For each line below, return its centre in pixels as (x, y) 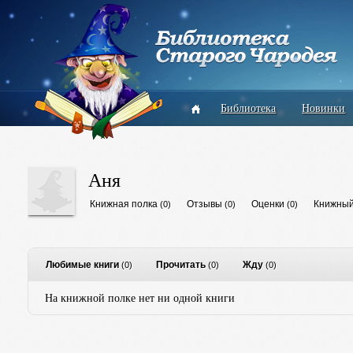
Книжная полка (123, 204)
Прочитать (180, 265)
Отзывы (204, 204)
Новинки (324, 108)
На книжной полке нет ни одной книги (139, 297)
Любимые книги (82, 265)
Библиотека (249, 108)
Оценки (268, 204)
